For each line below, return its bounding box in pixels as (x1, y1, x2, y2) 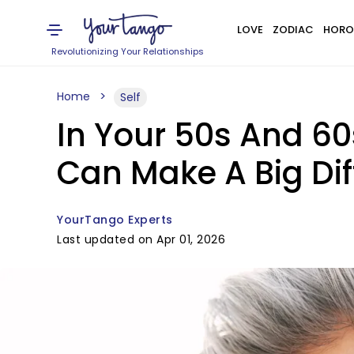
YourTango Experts (57, 212, 173, 228)
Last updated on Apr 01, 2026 (57, 232, 225, 247)
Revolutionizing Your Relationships (51, 45, 205, 58)
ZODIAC (272, 22, 314, 37)
